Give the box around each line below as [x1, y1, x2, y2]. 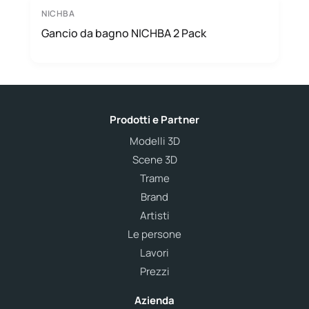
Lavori [140, 246, 169, 260]
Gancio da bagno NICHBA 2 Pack [41, 26, 206, 41]
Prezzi [139, 264, 170, 279]
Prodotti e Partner [110, 112, 199, 127]
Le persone [128, 227, 181, 241]
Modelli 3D [129, 134, 180, 148]
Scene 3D [132, 152, 177, 167]
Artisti [139, 208, 170, 223]
